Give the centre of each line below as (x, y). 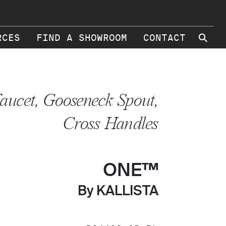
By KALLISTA (118, 191)
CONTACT (164, 38)
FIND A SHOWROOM (82, 38)
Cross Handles (110, 123)
